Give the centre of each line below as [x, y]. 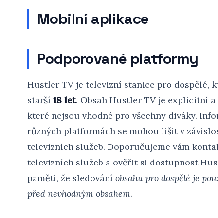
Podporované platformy [118, 59]
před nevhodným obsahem [79, 193]
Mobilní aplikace [93, 19]
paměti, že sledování [71, 178]
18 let [64, 100]
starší [40, 100]
